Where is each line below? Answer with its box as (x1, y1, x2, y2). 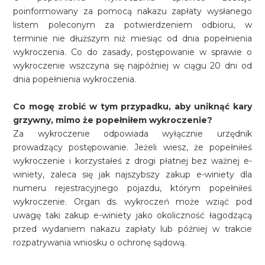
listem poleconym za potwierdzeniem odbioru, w (13, 20, 252, 30)
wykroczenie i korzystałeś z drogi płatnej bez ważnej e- (13, 156, 252, 166)
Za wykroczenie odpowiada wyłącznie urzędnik (13, 128, 252, 139)
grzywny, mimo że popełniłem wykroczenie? (13, 115, 213, 125)
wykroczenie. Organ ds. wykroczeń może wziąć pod (13, 196, 252, 207)
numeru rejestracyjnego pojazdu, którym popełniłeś (13, 183, 252, 193)
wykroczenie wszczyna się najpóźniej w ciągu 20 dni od (13, 60, 252, 71)
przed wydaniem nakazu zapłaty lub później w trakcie (13, 224, 252, 234)
